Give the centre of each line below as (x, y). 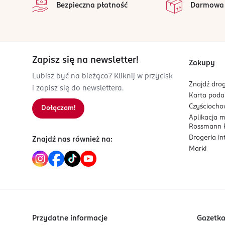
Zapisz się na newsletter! (85, 60)
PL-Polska (71, 22)
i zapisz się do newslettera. (78, 88)
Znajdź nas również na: (72, 140)
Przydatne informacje (70, 218)
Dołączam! (58, 108)
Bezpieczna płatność (92, 6)
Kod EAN (69, 42)
